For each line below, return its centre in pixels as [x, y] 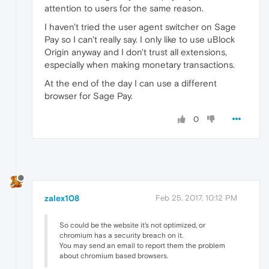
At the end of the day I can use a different [131, 83]
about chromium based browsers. [114, 255]
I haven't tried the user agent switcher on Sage [140, 27]
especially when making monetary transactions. [140, 65]
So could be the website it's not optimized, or [132, 225]
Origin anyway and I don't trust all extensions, [136, 52]
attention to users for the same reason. [124, 8]
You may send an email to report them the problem [142, 245]
